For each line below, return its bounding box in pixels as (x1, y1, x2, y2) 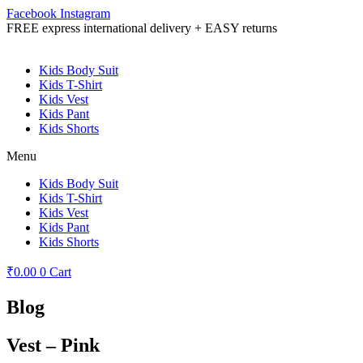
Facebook (6, 6, 57, 20)
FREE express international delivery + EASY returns (6, 21, 277, 35)
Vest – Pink (6, 334, 100, 356)
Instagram (60, 6, 110, 20)
